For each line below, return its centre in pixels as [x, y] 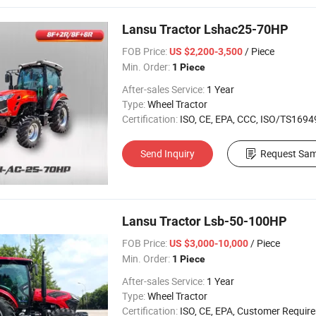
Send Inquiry [168, 153]
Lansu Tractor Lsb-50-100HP [205, 221]
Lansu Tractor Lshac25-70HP [205, 29]
